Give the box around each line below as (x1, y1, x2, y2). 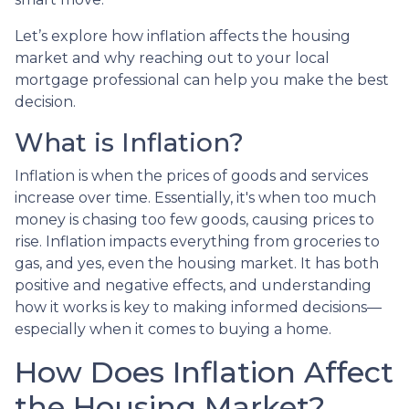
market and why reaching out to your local (15, 48, 330, 67)
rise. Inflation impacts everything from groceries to (15, 232, 380, 250)
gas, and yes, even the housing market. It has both (15, 254, 379, 272)
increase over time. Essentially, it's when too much (15, 188, 376, 206)
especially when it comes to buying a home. (15, 320, 331, 338)
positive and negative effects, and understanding (15, 276, 372, 294)
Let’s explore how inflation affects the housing (15, 26, 351, 45)
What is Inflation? (15, 126, 244, 158)
